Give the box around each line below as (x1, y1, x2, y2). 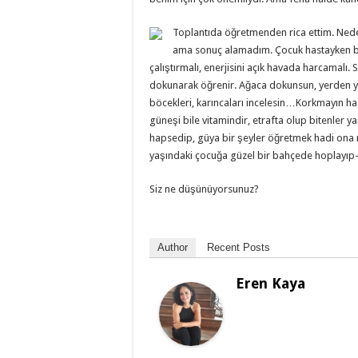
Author (157, 241, 188, 254)
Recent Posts (207, 241, 270, 254)
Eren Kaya (236, 275, 305, 292)
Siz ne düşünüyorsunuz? (149, 183, 259, 196)
